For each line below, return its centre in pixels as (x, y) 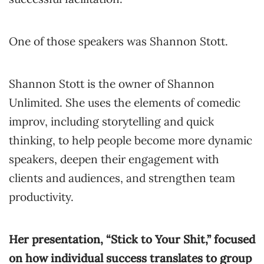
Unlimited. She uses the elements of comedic (125, 103)
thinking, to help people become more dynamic (131, 140)
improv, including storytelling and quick (111, 121)
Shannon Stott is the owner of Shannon (112, 84)
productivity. (41, 197)
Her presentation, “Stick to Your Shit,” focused (132, 239)
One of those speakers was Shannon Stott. (118, 41)
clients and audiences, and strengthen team (122, 178)
